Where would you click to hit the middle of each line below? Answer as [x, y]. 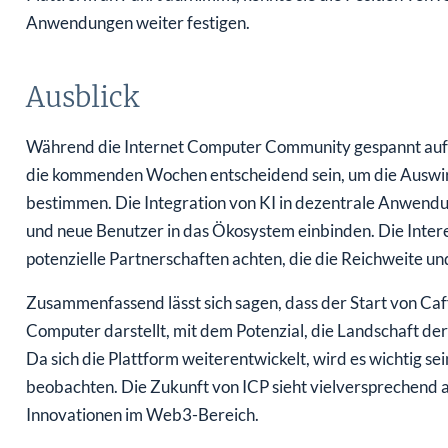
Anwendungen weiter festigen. [137, 23]
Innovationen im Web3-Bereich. [142, 415]
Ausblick [82, 97]
